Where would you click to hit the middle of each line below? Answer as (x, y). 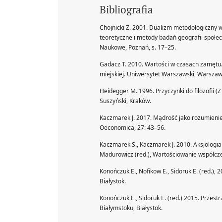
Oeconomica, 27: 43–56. (133, 127)
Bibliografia (126, 9)
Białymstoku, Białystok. (131, 208)
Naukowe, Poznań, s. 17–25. (138, 47)
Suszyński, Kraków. (125, 101)
